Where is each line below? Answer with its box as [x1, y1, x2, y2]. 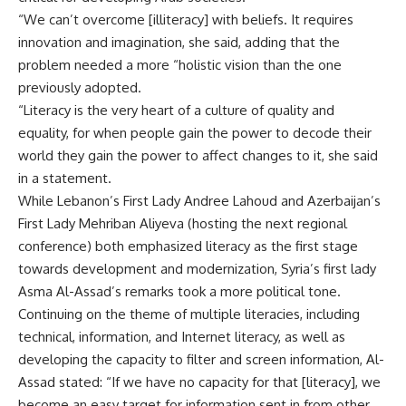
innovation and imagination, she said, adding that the [18, 34, 340, 51]
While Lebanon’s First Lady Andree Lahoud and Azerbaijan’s [18, 192, 381, 209]
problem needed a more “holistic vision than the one [18, 56, 342, 73]
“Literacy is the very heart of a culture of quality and [18, 101, 334, 119]
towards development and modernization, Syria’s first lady [18, 260, 376, 277]
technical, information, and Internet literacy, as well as [18, 328, 345, 345]
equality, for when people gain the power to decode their [18, 124, 372, 141]
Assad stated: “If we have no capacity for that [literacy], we [18, 373, 381, 391]
